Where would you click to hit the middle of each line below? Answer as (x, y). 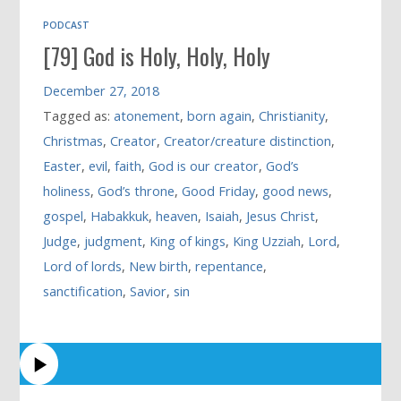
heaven (177, 216)
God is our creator (204, 166)
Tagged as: (79, 115)
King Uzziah (267, 241)
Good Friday (219, 191)
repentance (230, 266)
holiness (67, 191)
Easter (63, 166)
